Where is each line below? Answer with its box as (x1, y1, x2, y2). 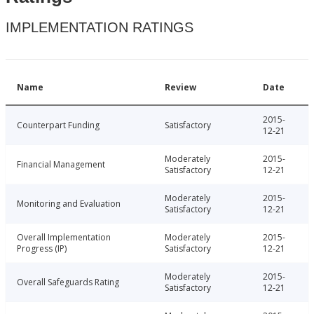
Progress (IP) (17, 243, 67, 255)
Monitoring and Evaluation (17, 198, 121, 210)
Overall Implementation (17, 231, 111, 244)
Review (165, 81, 196, 94)
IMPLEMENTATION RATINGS (6, 20, 193, 36)
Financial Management (17, 158, 105, 171)
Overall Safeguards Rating (17, 276, 119, 289)
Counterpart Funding (17, 119, 100, 132)
